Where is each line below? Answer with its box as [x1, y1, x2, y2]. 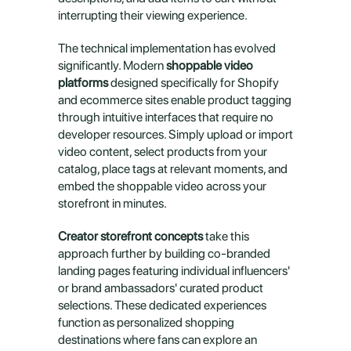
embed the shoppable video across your [58, 179, 266, 194]
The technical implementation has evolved [58, 41, 276, 56]
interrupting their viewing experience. [58, 8, 248, 23]
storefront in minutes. [58, 196, 167, 211]
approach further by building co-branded [58, 246, 270, 261]
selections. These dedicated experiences [58, 298, 266, 313]
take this [203, 229, 249, 244]
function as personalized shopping [58, 315, 234, 330]
